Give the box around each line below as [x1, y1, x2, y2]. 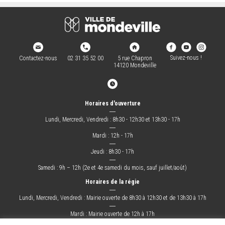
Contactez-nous [19, 54, 57, 62]
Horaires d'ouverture [84, 99, 141, 107]
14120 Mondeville [113, 61, 156, 69]
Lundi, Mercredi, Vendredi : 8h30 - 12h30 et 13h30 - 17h [45, 116, 180, 123]
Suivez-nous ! [170, 54, 202, 61]
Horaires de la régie [85, 178, 140, 185]
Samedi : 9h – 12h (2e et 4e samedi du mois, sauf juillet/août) [38, 164, 187, 171]
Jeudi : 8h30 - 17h [91, 148, 134, 155]
